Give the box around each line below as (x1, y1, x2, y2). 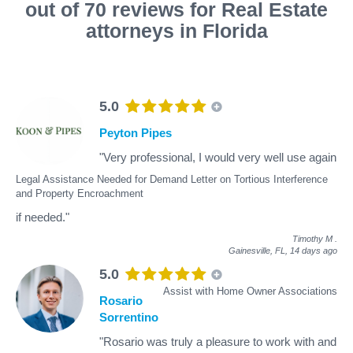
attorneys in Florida (85, 19, 268, 42)
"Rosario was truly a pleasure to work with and (99, 334, 336, 348)
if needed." (16, 210, 69, 224)
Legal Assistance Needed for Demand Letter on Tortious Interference (16, 173, 328, 185)
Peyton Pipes (99, 125, 172, 139)
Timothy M (292, 233, 333, 243)
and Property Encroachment (16, 187, 143, 199)
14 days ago (290, 245, 337, 255)
